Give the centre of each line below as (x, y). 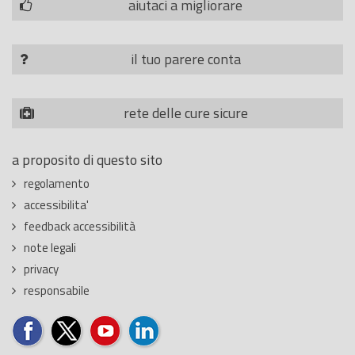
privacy (41, 269)
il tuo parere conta (185, 59)
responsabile (57, 290)
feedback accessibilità (80, 226)
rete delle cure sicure (185, 113)
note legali (50, 248)
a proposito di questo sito (87, 160)
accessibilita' (56, 205)
